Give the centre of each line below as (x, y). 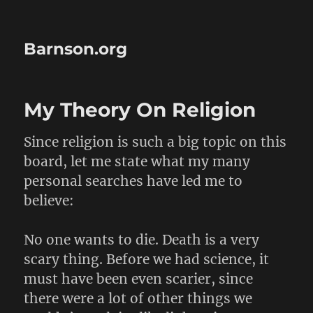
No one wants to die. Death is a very (142, 240)
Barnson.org (76, 49)
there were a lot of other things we (138, 298)
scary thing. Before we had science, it (147, 259)
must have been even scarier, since (139, 279)
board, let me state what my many (137, 161)
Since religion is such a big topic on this (155, 142)
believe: (49, 201)
